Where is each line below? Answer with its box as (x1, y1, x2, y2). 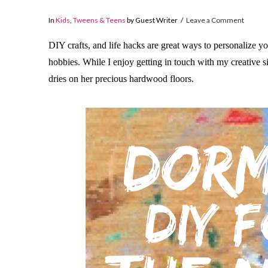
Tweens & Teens (72, 16, 126, 25)
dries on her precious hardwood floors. (48, 73, 194, 84)
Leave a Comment (186, 16, 245, 25)
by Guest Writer (125, 16, 178, 25)
